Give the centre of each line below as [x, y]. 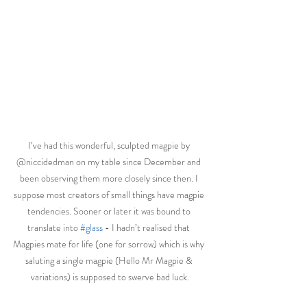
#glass [91, 227]
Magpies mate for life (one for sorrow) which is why [110, 244]
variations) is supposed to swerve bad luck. [110, 277]
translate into [54, 227]
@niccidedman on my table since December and [110, 161]
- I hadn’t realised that [147, 227]
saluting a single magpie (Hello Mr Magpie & [110, 260]
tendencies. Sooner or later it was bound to [110, 211]
